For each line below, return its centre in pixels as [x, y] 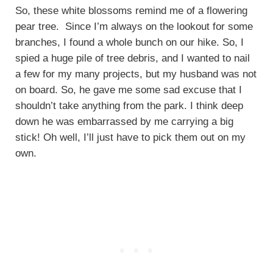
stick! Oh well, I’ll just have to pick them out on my [130, 137]
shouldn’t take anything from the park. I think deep [129, 105]
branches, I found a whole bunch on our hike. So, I [129, 42]
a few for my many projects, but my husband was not [136, 74]
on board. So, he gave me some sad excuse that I [128, 90]
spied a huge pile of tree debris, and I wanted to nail [132, 58]
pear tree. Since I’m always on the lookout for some [134, 26]
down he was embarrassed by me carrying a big [124, 121]
